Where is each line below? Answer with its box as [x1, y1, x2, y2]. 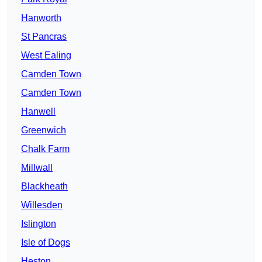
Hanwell [21, 106, 56, 117]
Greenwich [21, 125, 66, 136]
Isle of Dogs [21, 237, 70, 248]
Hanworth [21, 13, 61, 23]
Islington [21, 219, 56, 229]
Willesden [21, 200, 63, 211]
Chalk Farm [21, 144, 70, 154]
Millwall [21, 163, 53, 173]
